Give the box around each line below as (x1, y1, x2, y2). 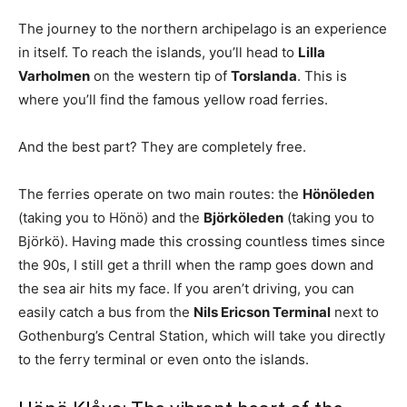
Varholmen (18, 67, 90, 85)
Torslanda (231, 67, 297, 85)
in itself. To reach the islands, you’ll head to (18, 44, 298, 62)
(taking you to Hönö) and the (18, 209, 203, 227)
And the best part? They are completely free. (18, 138, 306, 156)
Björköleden (203, 209, 283, 227)
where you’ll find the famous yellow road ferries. (18, 91, 328, 109)
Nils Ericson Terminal (194, 303, 331, 322)
